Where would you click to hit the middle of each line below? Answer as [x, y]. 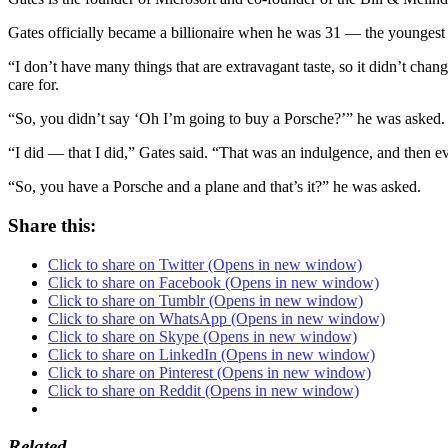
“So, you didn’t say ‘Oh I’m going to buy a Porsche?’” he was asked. [226, 119]
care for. [33, 85]
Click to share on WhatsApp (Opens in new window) [216, 318]
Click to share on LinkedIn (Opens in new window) [211, 354]
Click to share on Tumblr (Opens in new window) [205, 300]
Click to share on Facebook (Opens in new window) [213, 282]
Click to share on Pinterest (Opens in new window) [209, 372]
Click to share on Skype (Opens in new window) [202, 336]
